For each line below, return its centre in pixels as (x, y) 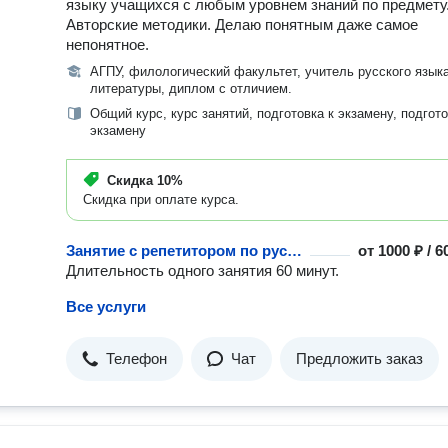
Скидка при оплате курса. (161, 199)
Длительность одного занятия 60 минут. (202, 270)
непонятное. (107, 44)
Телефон (136, 358)
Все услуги (106, 306)
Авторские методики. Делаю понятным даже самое (242, 24)
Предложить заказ (359, 358)
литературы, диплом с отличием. (191, 88)
